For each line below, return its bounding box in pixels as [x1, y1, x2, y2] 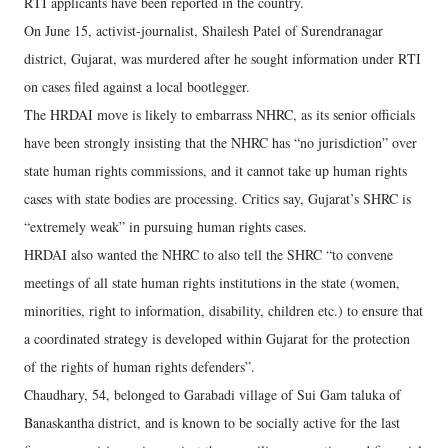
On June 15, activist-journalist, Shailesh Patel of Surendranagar [24, 21, 383, 40]
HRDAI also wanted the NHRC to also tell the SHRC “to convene [24, 245, 393, 264]
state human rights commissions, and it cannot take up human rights [24, 161, 407, 180]
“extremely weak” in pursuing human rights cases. [24, 217, 307, 236]
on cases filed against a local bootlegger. [24, 77, 250, 96]
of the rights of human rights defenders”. [24, 357, 255, 376]
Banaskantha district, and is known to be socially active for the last [24, 413, 400, 432]
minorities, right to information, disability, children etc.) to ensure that [24, 301, 423, 320]
